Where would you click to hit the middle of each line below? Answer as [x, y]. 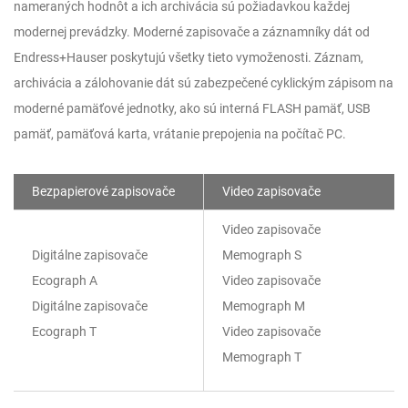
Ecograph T [64, 331]
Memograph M [264, 306]
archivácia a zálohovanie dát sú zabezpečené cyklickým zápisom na [204, 83]
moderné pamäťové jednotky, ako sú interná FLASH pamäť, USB [192, 108]
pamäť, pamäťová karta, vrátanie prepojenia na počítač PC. [180, 134]
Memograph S [262, 255]
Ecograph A [65, 280]
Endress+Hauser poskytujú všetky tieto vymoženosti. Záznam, [189, 57]
